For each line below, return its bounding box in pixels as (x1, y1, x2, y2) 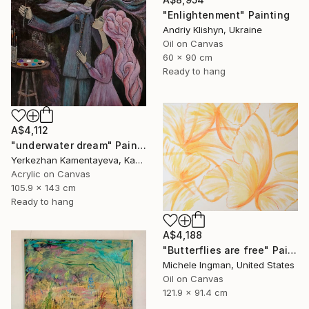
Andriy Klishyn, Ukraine (163, 23, 262, 35)
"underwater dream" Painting (137, 139, 146, 151)
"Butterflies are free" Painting (288, 243, 297, 256)
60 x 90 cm (163, 51, 212, 63)
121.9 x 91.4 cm (163, 286, 228, 298)
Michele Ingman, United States (163, 259, 295, 270)
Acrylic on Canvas (11, 168, 90, 179)
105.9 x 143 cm (11, 181, 76, 193)
